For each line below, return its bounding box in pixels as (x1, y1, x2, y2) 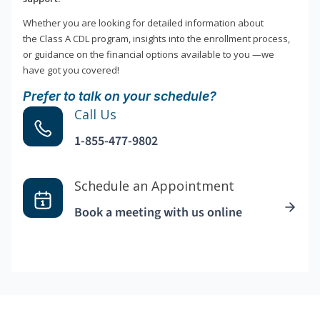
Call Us (74, 106, 116, 124)
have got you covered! (23, 64, 119, 77)
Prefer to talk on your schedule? (23, 89, 216, 104)
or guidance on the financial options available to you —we (23, 48, 274, 61)
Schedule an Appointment (74, 177, 234, 195)
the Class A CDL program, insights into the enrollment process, (23, 32, 290, 46)
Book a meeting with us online (74, 204, 242, 222)
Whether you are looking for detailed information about (23, 16, 264, 30)
